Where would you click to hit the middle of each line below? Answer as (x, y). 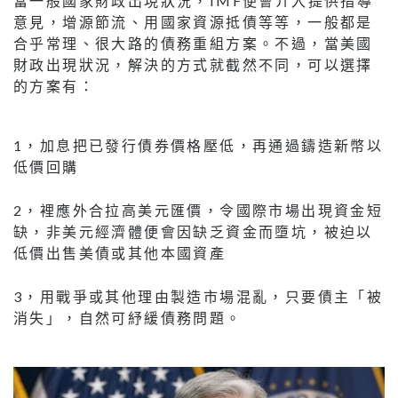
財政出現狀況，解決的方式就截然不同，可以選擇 (193, 64)
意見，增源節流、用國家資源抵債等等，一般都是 (193, 21)
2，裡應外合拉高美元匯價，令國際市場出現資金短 (199, 210)
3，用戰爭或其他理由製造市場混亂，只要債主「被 (199, 296)
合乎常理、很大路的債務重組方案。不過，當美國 (193, 43)
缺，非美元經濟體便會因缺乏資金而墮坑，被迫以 (193, 231)
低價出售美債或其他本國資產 (120, 252)
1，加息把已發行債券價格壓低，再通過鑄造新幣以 (199, 145)
